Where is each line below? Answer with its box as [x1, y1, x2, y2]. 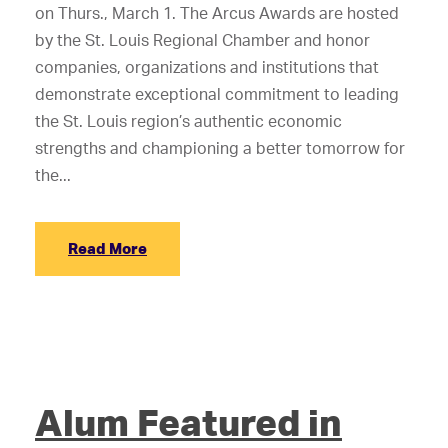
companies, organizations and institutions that [35, 57, 379, 77]
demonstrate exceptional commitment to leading [35, 84, 399, 104]
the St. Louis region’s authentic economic [35, 111, 342, 131]
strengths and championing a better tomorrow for [35, 138, 405, 158]
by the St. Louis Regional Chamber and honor [35, 30, 370, 50]
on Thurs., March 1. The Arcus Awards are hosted [35, 3, 399, 23]
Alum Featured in [35, 399, 342, 445]
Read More [68, 239, 147, 258]
